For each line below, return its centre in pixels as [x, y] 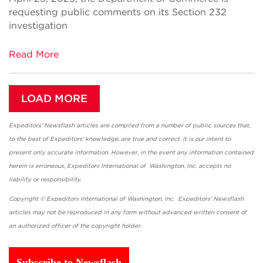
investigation [38, 26]
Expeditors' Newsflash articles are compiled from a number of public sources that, [129, 125]
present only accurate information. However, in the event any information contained [131, 152]
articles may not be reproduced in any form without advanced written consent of [128, 212]
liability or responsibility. [125, 179]
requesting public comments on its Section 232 [118, 12]
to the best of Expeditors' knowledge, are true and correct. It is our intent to [120, 139]
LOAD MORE [54, 98]
